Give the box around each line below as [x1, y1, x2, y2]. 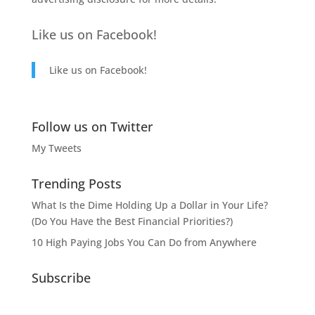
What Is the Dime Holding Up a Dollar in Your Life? [31, 198, 268, 212]
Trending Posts [31, 174, 122, 192]
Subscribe [31, 269, 91, 286]
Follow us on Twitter [31, 117, 153, 135]
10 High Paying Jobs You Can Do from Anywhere [31, 235, 257, 249]
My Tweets [31, 141, 82, 155]
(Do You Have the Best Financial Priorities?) [31, 214, 233, 228]
